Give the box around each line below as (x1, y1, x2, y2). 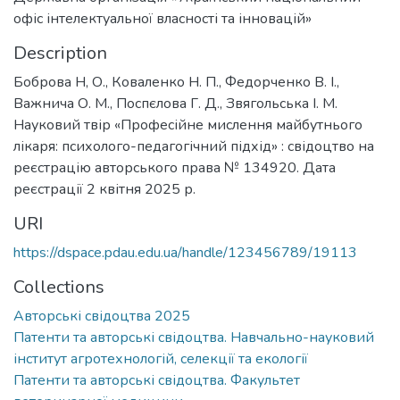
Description (13, 41, 107, 65)
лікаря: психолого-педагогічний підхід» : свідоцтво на (13, 137, 374, 156)
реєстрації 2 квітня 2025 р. (13, 179, 196, 199)
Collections (13, 275, 104, 299)
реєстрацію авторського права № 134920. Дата (13, 158, 336, 178)
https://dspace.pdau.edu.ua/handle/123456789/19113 (13, 243, 357, 262)
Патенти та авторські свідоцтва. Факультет (13, 371, 300, 390)
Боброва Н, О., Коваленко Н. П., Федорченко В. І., (13, 72, 339, 92)
